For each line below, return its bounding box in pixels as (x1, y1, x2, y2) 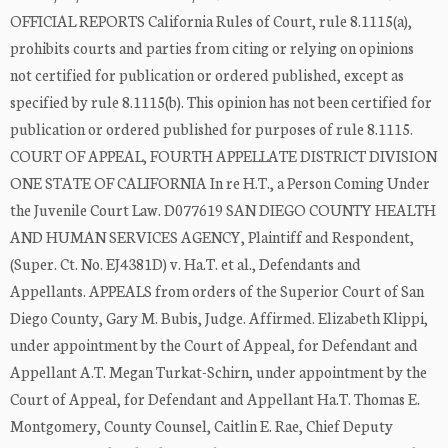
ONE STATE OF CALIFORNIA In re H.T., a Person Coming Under (10, 172, 430, 194)
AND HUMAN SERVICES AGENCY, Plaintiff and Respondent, (10, 226, 414, 248)
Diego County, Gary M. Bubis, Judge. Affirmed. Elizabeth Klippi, (10, 307, 428, 329)
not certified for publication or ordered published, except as (10, 64, 404, 86)
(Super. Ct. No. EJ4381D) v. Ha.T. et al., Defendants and (10, 253, 361, 275)
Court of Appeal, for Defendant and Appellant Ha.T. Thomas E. (10, 388, 420, 410)
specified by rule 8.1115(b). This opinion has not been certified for (10, 91, 432, 113)
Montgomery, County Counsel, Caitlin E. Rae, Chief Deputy (10, 415, 393, 437)
